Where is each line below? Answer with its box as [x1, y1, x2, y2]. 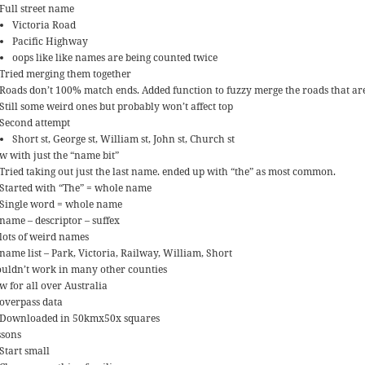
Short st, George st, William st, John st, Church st [12, 132, 235, 147]
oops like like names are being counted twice [12, 51, 218, 65]
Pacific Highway [12, 34, 89, 49]
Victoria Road [12, 18, 77, 33]
